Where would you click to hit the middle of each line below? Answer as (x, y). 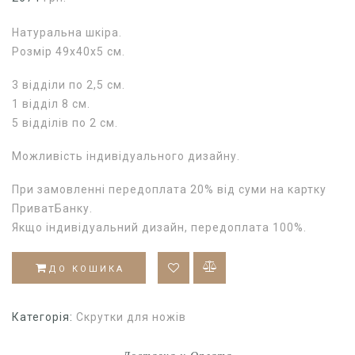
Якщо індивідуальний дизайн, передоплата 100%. (159, 228)
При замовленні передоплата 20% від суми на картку (169, 190)
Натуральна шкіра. (67, 32)
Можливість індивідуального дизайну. (126, 157)
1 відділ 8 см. (51, 104)
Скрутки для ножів (131, 317)
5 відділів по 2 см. (65, 123)
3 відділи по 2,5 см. (69, 85)
